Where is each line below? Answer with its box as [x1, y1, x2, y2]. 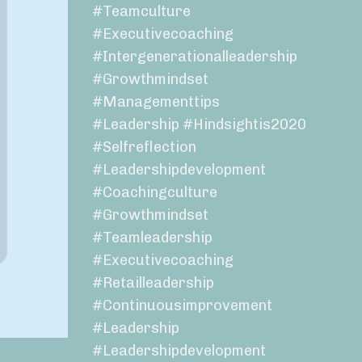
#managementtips [91, 93, 220, 112]
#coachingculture [91, 183, 217, 202]
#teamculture [91, 2, 191, 21]
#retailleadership [91, 274, 214, 293]
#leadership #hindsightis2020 [91, 116, 306, 134]
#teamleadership [91, 229, 213, 247]
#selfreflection [91, 138, 196, 157]
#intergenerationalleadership [91, 48, 297, 66]
